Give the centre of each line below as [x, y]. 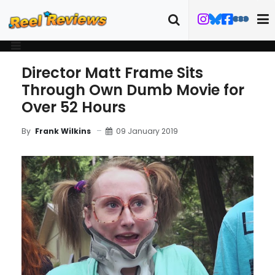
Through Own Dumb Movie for [133, 90]
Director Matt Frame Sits [112, 73]
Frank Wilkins [63, 131]
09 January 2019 [147, 131]
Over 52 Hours [74, 107]
